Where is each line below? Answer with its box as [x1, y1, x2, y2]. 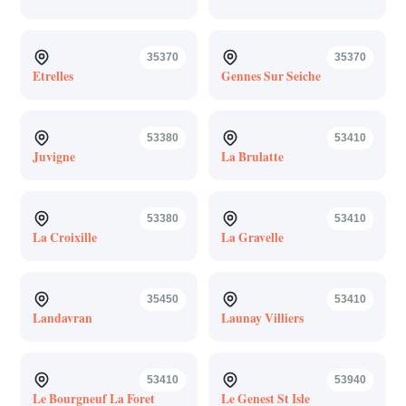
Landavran [32, 308, 92, 327]
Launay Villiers [220, 308, 304, 327]
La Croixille [32, 227, 97, 246]
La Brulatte [220, 147, 284, 166]
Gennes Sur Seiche [220, 66, 321, 85]
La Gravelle [220, 227, 284, 246]
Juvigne [32, 147, 75, 166]
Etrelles [32, 66, 73, 85]
